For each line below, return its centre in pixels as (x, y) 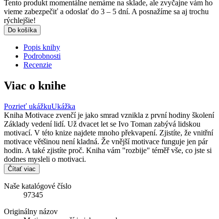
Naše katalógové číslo (38, 186)
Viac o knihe (35, 85)
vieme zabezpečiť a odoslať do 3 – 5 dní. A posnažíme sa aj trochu (106, 11)
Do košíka (22, 30)
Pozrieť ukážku (28, 106)
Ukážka (63, 106)
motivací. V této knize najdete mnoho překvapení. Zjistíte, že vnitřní (109, 132)
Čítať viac (22, 169)
